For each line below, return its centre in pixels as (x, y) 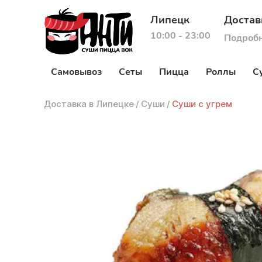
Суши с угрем (202, 104)
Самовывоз (76, 72)
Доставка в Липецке (89, 104)
